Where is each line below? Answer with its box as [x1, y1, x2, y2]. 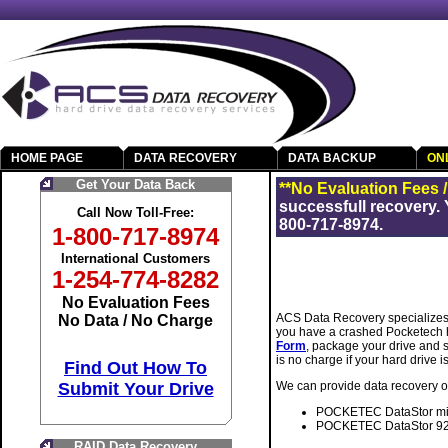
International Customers [61, 251, 210, 266]
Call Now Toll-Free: [77, 205, 194, 220]
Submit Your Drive [57, 379, 214, 399]
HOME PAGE [11, 151, 83, 165]
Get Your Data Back [76, 177, 195, 192]
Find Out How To [64, 358, 207, 378]
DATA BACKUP [288, 151, 376, 165]
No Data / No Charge [58, 312, 213, 329]
